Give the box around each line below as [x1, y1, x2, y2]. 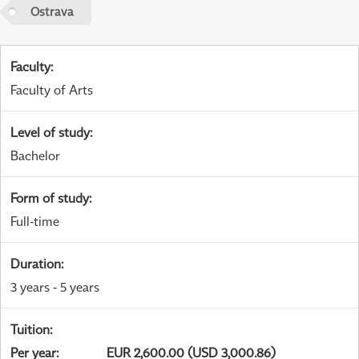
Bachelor [10, 147, 60, 164]
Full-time [10, 213, 59, 230]
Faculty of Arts [10, 82, 93, 99]
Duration [10, 256, 61, 272]
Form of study [10, 190, 89, 207]
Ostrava [30, 4, 74, 19]
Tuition [10, 321, 50, 338]
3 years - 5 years [10, 279, 99, 296]
